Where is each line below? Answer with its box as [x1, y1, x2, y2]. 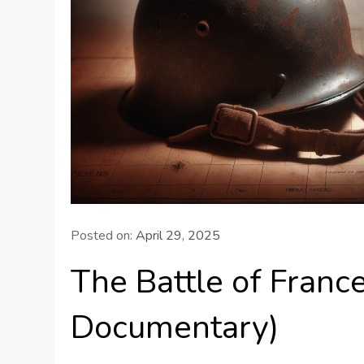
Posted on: [71, 226, 136, 245]
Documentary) [71, 305, 279, 349]
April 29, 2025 [136, 226, 221, 245]
